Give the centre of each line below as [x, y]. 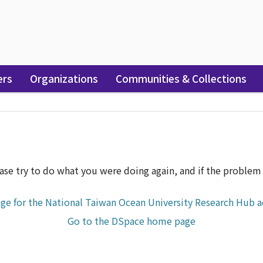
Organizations [64, 78]
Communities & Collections [181, 78]
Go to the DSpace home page [131, 221]
